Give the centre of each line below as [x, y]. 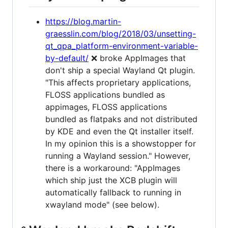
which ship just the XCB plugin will [111, 180]
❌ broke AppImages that [137, 58]
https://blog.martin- [83, 21]
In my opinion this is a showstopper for [121, 143]
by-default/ [67, 58]
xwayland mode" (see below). [102, 204]
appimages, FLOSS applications [106, 107]
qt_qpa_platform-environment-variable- [122, 46]
